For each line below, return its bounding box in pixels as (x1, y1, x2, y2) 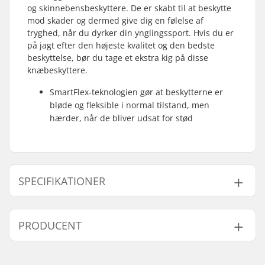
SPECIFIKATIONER (18, 174, 105, 188)
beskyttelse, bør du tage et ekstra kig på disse (27, 52, 208, 63)
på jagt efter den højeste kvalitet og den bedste (27, 40, 215, 51)
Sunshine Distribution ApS (131, 247, 222, 257)
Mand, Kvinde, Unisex (141, 204, 228, 215)
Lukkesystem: (36, 251, 89, 263)
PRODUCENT (18, 218, 82, 232)
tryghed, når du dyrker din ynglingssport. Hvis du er (27, 27, 234, 38)
